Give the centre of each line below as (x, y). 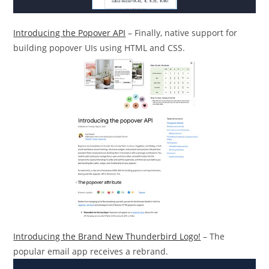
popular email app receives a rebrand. (91, 251)
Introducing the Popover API (70, 33)
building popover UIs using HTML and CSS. (99, 48)
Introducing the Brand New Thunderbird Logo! (107, 236)
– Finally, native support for (182, 33)
